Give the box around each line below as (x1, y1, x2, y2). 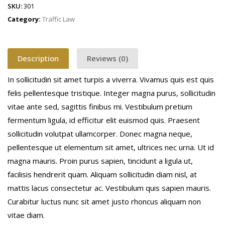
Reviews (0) (87, 53, 128, 64)
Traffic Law (42, 14, 75, 24)
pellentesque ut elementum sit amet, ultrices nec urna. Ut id (8, 142, 214, 152)
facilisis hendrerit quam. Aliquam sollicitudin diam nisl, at (8, 169, 197, 179)
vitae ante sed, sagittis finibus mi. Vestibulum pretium (8, 101, 192, 111)
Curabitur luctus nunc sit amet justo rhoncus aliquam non (8, 196, 201, 206)
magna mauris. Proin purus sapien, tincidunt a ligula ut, (8, 155, 193, 166)
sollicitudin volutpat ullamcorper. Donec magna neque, (8, 128, 192, 139)
